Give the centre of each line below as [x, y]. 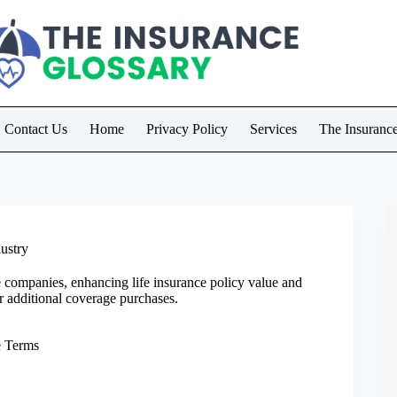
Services [273, 129]
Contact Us [36, 129]
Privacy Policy [187, 129]
